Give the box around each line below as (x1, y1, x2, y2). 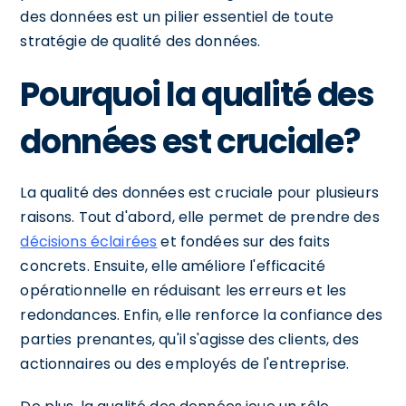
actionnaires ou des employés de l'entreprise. (20, 353, 350, 374)
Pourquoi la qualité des (20, 71, 374, 118)
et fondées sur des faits (157, 230, 330, 252)
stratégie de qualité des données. (20, 30, 261, 52)
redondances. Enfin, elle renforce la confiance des (20, 304, 382, 325)
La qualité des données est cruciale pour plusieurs (20, 181, 379, 203)
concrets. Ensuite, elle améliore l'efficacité (20, 255, 326, 276)
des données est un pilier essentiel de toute (20, 5, 333, 27)
